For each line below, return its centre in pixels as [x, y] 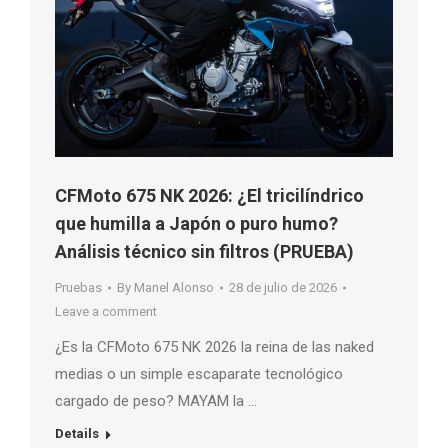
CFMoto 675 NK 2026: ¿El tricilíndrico [209, 195]
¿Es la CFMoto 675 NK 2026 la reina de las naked [214, 346]
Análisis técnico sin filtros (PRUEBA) [204, 251]
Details [77, 433]
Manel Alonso [174, 287]
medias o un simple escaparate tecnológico [199, 373]
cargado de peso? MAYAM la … [156, 400]
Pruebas [78, 287]
